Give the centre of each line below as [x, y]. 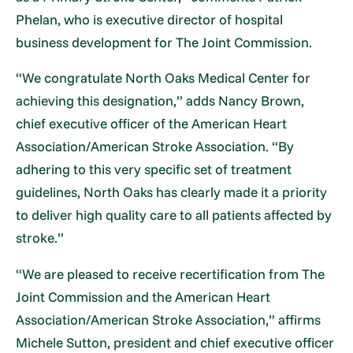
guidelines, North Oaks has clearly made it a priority [172, 192]
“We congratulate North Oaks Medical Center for [163, 78]
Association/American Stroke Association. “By [155, 147]
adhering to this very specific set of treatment [154, 169]
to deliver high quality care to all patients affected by [174, 215]
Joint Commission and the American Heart [143, 296]
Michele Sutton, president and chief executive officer [175, 342]
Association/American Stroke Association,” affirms [169, 319]
